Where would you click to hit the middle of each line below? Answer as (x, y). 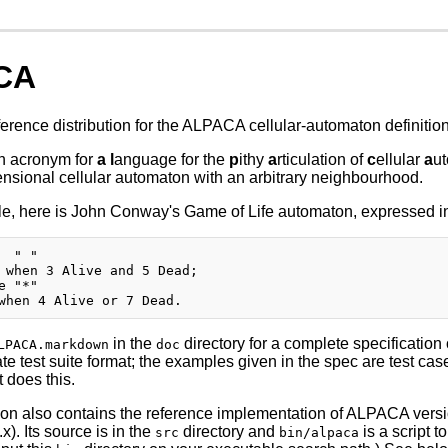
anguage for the (171, 160)
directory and (228, 432)
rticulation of (321, 160)
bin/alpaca (318, 433)
